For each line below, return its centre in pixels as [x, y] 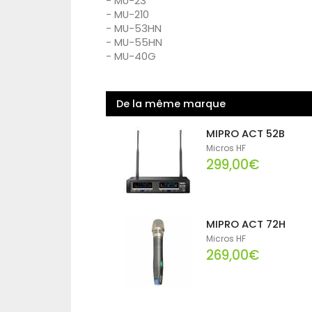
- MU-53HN [134, 29]
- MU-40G [131, 57]
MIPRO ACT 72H [246, 225]
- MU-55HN [134, 43]
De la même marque [171, 104]
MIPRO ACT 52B [246, 134]
